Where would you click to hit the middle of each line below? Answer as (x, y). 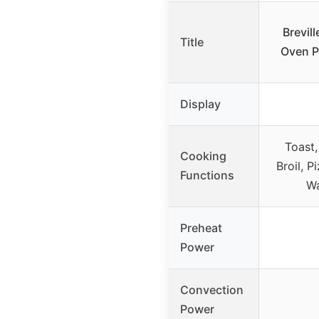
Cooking (203, 156)
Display (200, 104)
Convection (212, 289)
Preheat (201, 228)
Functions (207, 175)
